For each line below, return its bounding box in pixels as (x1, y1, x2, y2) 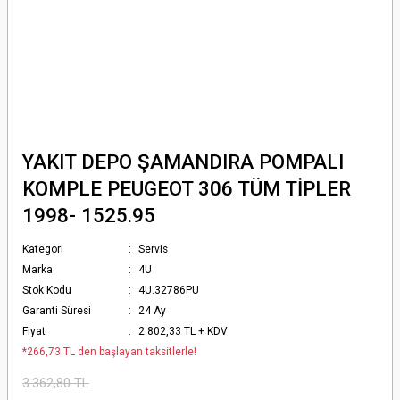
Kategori (22, 243, 63, 255)
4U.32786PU (138, 284, 200, 296)
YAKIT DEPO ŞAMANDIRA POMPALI (22, 150, 344, 173)
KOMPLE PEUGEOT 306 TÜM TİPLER (22, 177, 351, 200)
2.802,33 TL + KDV (138, 325, 229, 337)
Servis (138, 243, 169, 255)
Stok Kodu (22, 284, 71, 296)
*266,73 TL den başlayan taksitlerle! (22, 346, 196, 358)
